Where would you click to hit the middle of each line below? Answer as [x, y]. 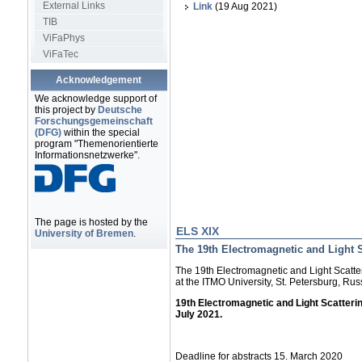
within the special [100, 133]
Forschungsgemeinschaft [93, 121]
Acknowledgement [99, 80]
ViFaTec [60, 54]
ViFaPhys [63, 38]
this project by [66, 110]
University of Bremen [84, 234]
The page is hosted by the [91, 222]
